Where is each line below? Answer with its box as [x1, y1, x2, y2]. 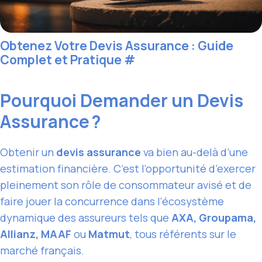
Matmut [88, 227, 130, 242]
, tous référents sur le [130, 227, 236, 242]
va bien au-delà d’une [141, 145, 248, 160]
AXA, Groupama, [171, 211, 256, 225]
